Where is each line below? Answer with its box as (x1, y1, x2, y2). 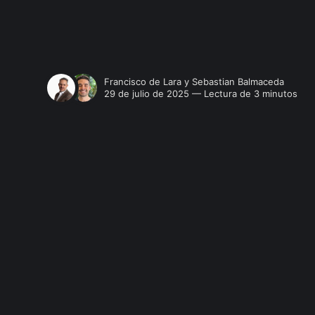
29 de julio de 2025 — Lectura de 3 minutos (104, 87, 298, 99)
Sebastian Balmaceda (192, 75, 285, 87)
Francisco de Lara (104, 75, 182, 87)
